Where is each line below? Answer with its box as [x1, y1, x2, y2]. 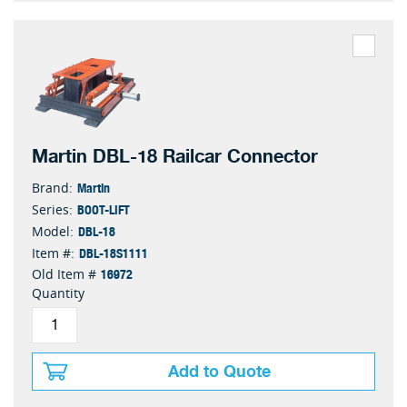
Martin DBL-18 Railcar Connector [32, 142, 318, 173]
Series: [32, 201, 73, 219]
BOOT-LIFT [77, 199, 130, 220]
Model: [32, 223, 74, 241]
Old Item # [32, 265, 96, 283]
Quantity [32, 284, 84, 303]
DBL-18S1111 [79, 243, 148, 263]
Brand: [32, 179, 73, 197]
